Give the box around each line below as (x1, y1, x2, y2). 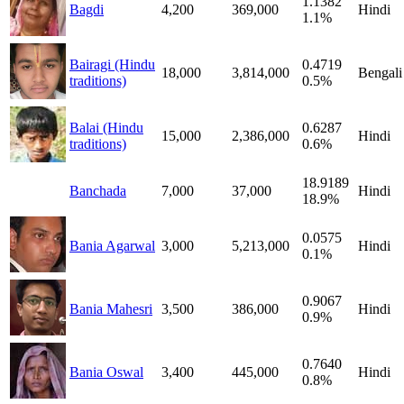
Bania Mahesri (69, 300, 152, 317)
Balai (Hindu (69, 119, 143, 135)
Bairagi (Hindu (69, 56, 155, 72)
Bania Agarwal (69, 237, 155, 253)
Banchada (69, 182, 126, 198)
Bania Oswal (69, 363, 143, 380)
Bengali (358, 64, 402, 80)
